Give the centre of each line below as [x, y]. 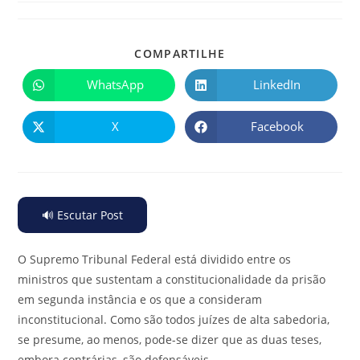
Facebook [277, 127]
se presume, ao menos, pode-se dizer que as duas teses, [170, 339]
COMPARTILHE [180, 53]
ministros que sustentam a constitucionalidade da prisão [172, 279]
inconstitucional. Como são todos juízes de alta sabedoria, [174, 319]
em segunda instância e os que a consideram [140, 299]
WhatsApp [115, 85]
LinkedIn [277, 85]
